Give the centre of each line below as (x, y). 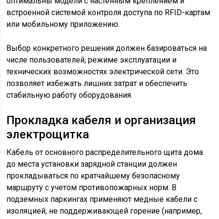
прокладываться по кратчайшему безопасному (93, 176)
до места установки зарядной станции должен (92, 164)
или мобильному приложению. (63, 24)
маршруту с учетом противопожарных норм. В (92, 187)
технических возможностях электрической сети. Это (103, 72)
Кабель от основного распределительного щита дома (105, 152)
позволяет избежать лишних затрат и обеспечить (97, 83)
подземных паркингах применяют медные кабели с (102, 199)
